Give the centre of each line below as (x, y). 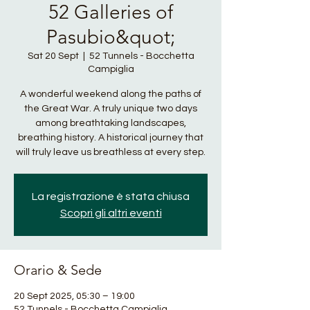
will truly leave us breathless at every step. (111, 152)
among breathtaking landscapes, (111, 123)
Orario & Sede (58, 270)
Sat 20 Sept (53, 56)
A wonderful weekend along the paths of (111, 94)
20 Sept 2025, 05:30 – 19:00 (74, 296)
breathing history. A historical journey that (111, 138)
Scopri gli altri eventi (111, 213)
